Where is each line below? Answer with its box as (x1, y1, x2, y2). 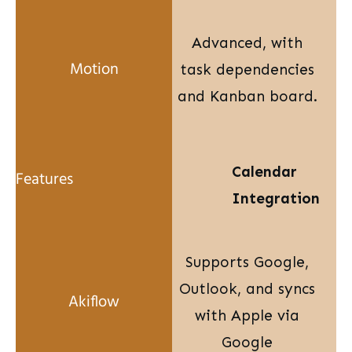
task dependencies (180, 60, 314, 79)
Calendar (231, 163, 297, 181)
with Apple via (195, 306, 299, 325)
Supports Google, (185, 253, 309, 272)
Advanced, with (192, 34, 302, 53)
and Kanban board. (177, 87, 317, 106)
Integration (231, 189, 320, 208)
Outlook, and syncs (179, 280, 315, 299)
